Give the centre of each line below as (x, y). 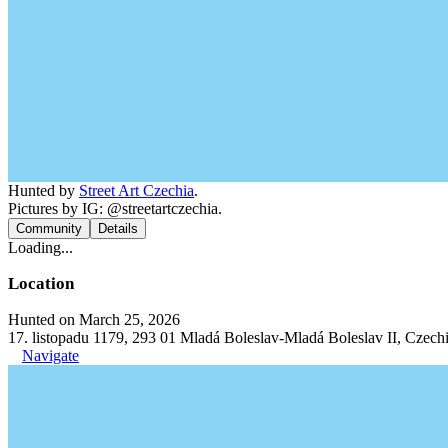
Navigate (50, 355)
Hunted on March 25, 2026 (94, 319)
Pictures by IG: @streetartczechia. (115, 208)
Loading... (40, 247)
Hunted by (43, 190)
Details (118, 228)
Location (41, 283)
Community (49, 228)
